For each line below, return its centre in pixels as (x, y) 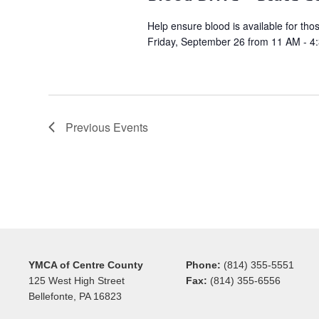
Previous (89, 127)
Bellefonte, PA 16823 (75, 297)
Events (130, 127)
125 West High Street (77, 281)
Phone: (204, 265)
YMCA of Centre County (86, 265)
